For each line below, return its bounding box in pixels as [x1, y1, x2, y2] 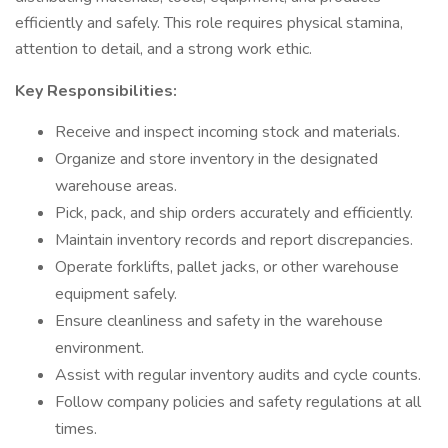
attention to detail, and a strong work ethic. [15, 38, 312, 60]
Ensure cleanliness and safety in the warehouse [55, 310, 383, 332]
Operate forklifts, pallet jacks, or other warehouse [55, 256, 399, 278]
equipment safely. [55, 283, 177, 305]
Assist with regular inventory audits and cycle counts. [55, 364, 421, 386]
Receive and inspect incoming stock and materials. [55, 121, 400, 143]
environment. [55, 337, 144, 359]
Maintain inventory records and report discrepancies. [55, 229, 413, 251]
